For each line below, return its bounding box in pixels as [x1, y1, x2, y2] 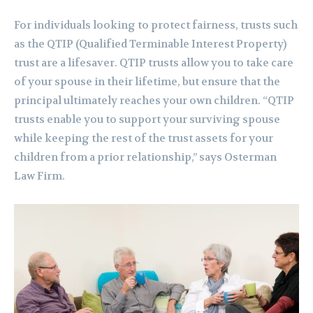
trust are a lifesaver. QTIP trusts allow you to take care [14, 56, 293, 71]
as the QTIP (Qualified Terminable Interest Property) [14, 37, 286, 52]
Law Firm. [14, 169, 65, 184]
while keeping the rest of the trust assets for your [14, 131, 273, 146]
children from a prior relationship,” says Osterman [14, 150, 277, 165]
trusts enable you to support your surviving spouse [14, 112, 280, 127]
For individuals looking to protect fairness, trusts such [14, 18, 298, 33]
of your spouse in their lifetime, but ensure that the [14, 75, 280, 89]
